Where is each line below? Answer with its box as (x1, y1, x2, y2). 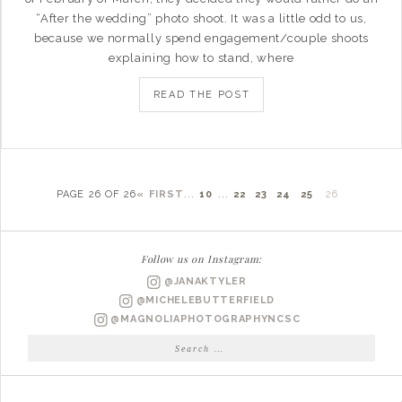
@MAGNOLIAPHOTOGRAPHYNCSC (107, 313, 301, 325)
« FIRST (136, 188, 185, 200)
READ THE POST (153, 89, 250, 100)
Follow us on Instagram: (140, 252, 263, 266)
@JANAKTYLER (161, 275, 247, 287)
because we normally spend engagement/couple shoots (33, 31, 369, 45)
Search (200, 336, 244, 350)
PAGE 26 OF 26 (57, 188, 137, 200)
